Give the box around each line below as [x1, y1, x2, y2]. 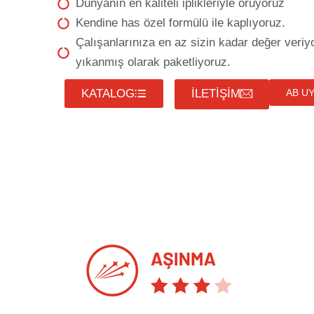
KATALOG [81, 87, 135, 100]
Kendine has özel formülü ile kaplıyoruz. [76, 16, 286, 29]
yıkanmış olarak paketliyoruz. [76, 55, 231, 69]
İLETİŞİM [191, 87, 240, 100]
